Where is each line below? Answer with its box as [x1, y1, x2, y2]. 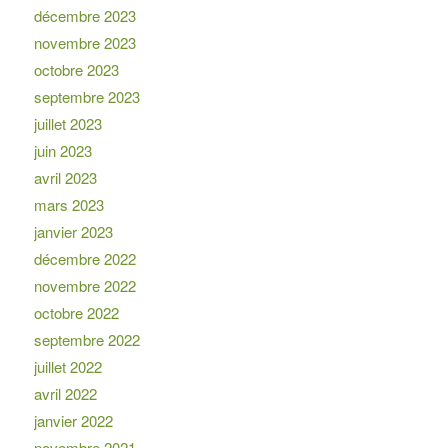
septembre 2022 [33, 329, 140, 351]
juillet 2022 [33, 356, 102, 378]
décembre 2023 [33, 5, 136, 27]
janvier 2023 [33, 221, 113, 243]
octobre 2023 [33, 59, 119, 81]
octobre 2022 [33, 302, 119, 324]
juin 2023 [33, 140, 92, 162]
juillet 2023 [33, 113, 102, 135]
